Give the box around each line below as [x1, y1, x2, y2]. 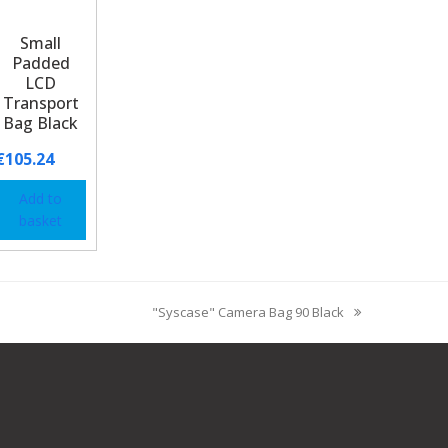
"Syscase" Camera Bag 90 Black [152, 302, 344, 321]
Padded [11, 51, 70, 74]
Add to [19, 188, 63, 208]
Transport [2, 91, 79, 114]
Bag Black [3, 111, 79, 134]
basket [19, 210, 63, 230]
